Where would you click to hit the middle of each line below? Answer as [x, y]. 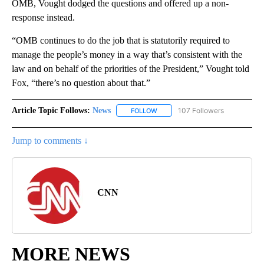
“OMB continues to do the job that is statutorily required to [121, 40]
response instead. [43, 17]
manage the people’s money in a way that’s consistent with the [127, 54]
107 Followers [201, 110]
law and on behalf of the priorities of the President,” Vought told [131, 68]
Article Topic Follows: [51, 110]
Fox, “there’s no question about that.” [81, 82]
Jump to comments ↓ [50, 140]
